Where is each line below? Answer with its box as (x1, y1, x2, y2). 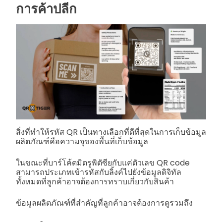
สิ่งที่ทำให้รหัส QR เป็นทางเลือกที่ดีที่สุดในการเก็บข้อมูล (16, 126, 206, 138)
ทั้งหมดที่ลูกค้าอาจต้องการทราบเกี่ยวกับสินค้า (16, 175, 174, 187)
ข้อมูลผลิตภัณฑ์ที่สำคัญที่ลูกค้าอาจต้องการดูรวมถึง (16, 197, 193, 209)
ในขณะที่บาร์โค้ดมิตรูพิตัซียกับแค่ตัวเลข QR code (16, 157, 190, 168)
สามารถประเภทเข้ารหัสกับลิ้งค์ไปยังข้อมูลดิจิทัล (16, 166, 181, 178)
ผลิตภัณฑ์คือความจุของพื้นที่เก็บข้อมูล (16, 135, 148, 147)
